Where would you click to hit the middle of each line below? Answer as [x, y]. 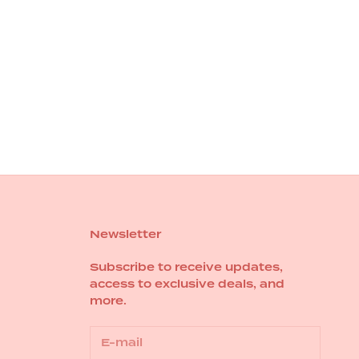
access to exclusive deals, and [187, 284]
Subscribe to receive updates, [186, 267]
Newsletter [125, 234]
